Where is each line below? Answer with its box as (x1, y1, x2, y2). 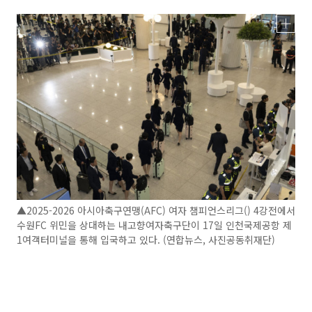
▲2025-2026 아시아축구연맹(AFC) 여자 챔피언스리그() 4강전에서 (17, 203, 295, 217)
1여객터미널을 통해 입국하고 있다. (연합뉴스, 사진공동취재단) (17, 232, 275, 247)
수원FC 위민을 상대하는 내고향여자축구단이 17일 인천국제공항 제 (17, 217, 292, 232)
